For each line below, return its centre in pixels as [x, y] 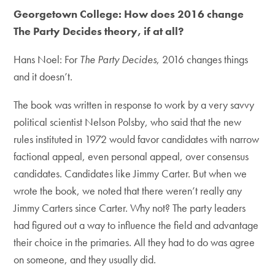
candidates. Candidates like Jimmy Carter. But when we [130, 173]
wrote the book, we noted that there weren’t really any [128, 191]
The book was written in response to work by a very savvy [134, 105]
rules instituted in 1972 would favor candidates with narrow [137, 139]
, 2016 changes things [203, 59]
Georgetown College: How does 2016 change [129, 14]
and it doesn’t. [45, 76]
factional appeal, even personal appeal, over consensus [131, 156]
